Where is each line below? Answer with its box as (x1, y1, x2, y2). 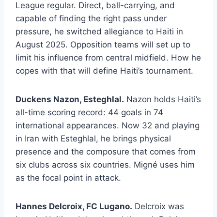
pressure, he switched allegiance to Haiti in (15, 27, 183, 37)
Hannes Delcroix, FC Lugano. (15, 201, 132, 212)
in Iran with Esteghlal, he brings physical (15, 134, 171, 144)
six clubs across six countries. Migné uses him (15, 160, 195, 170)
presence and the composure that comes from (15, 147, 196, 157)
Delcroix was (132, 201, 184, 212)
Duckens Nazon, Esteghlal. (15, 94, 124, 105)
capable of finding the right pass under (15, 14, 167, 24)
